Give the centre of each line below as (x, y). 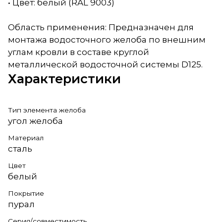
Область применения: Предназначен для (101, 27)
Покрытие (26, 193)
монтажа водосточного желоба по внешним (107, 39)
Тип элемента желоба (47, 110)
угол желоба (35, 121)
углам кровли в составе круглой (79, 52)
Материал (26, 138)
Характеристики (64, 78)
